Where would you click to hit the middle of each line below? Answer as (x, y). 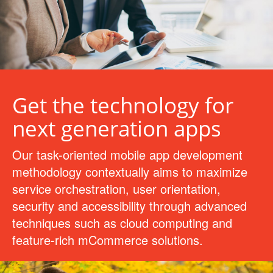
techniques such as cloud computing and (122, 223)
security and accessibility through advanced (129, 206)
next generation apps (117, 128)
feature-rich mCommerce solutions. (108, 240)
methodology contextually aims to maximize (130, 172)
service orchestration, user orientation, (116, 189)
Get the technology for (123, 105)
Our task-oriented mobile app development (127, 154)
